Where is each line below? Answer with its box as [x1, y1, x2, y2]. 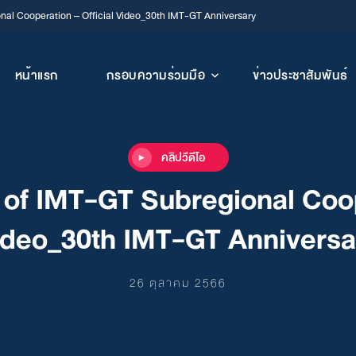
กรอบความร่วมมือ [106, 65, 205, 86]
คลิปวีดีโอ [161, 148, 205, 167]
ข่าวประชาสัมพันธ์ [253, 65, 348, 86]
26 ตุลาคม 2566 [130, 273, 226, 292]
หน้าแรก [14, 65, 59, 86]
